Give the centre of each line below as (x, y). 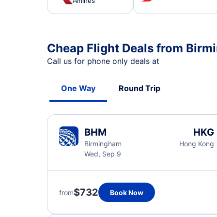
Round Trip (139, 88)
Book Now (127, 192)
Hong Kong (196, 144)
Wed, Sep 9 (103, 154)
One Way (78, 88)
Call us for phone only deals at (104, 61)
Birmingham (103, 144)
